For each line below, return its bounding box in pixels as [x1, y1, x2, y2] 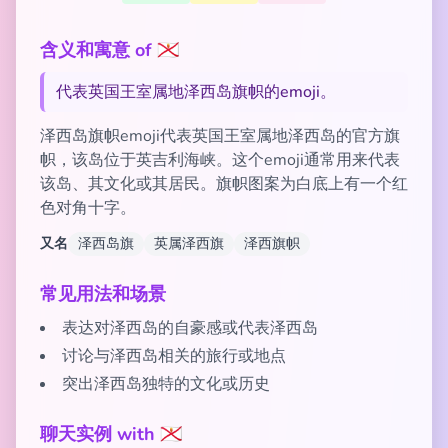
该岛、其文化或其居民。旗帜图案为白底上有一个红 [40, 173, 408, 195]
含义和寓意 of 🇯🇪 [40, 38, 179, 62]
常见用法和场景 [40, 282, 166, 306]
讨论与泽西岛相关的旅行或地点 [62, 345, 286, 367]
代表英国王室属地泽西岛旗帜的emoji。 [56, 81, 336, 103]
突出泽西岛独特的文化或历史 [62, 373, 270, 395]
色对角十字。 [40, 197, 136, 219]
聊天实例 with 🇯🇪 [40, 422, 182, 446]
